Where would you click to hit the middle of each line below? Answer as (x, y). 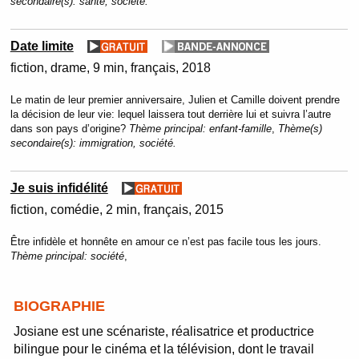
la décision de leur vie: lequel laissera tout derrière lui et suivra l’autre (170, 114)
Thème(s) (300, 128)
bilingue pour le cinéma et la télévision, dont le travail (164, 349)
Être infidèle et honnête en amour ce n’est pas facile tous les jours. (165, 241)
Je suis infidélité (59, 188)
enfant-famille (240, 128)
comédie (75, 209)
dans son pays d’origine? (69, 128)
